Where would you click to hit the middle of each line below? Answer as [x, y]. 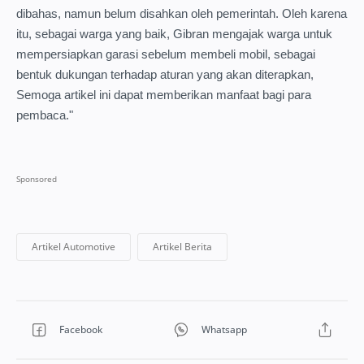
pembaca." [45, 115]
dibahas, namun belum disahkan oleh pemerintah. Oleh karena [182, 14]
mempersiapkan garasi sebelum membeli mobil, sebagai [166, 54]
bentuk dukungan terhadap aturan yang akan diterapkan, [165, 75]
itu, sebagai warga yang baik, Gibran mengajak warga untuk [174, 34]
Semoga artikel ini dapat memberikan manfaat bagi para [164, 95]
